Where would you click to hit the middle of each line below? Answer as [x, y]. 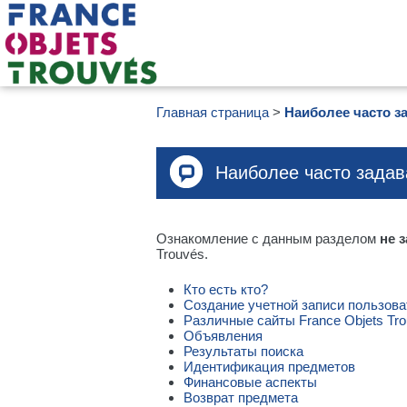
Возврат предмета [241, 397]
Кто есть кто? [228, 289]
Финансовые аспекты [252, 382]
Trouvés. [182, 254]
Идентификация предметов [269, 367]
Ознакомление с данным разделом [268, 238]
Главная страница [213, 112]
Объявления [223, 336]
